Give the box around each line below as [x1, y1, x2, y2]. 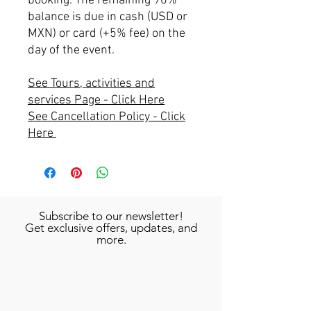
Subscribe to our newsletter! [39, 209, 183, 223]
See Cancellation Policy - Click [28, 110, 185, 124]
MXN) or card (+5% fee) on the [28, 26, 185, 41]
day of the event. [28, 43, 115, 58]
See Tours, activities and [28, 76, 155, 91]
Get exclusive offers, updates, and [25, 221, 197, 235]
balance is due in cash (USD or [28, 10, 187, 24]
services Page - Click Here [28, 93, 165, 108]
